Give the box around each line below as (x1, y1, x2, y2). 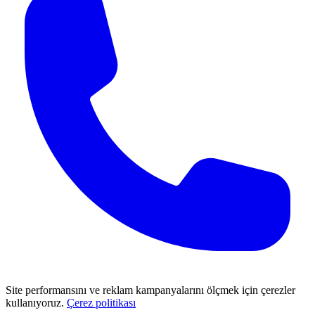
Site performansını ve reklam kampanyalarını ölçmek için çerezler (6, 283, 295, 296)
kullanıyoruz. (6, 296, 64, 309)
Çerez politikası (67, 296, 136, 309)
